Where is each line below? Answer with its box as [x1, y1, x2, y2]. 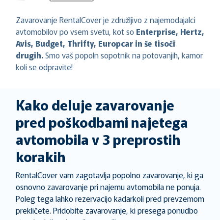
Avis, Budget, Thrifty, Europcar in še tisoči [16, 37, 175, 49]
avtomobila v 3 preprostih [16, 129, 181, 149]
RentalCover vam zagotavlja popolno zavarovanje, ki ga [16, 169, 203, 181]
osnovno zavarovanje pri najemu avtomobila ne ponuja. [16, 181, 201, 192]
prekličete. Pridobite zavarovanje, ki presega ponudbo [16, 204, 198, 216]
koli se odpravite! [16, 61, 73, 73]
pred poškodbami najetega [16, 112, 188, 132]
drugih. [16, 49, 43, 61]
